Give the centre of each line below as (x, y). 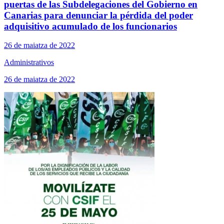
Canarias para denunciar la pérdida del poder (98, 15)
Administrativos (29, 62)
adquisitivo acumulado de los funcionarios (90, 26)
